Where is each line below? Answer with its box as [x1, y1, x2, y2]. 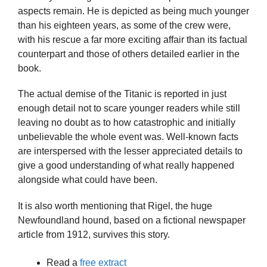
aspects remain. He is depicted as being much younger [18, 6, 249, 17]
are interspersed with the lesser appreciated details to [18, 146, 243, 157]
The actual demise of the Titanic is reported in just [18, 89, 226, 100]
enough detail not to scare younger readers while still [18, 103, 240, 114]
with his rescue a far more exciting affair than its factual [18, 35, 247, 45]
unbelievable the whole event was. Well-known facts [18, 132, 238, 142]
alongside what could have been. [18, 175, 157, 185]
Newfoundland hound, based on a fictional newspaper [18, 215, 246, 225]
